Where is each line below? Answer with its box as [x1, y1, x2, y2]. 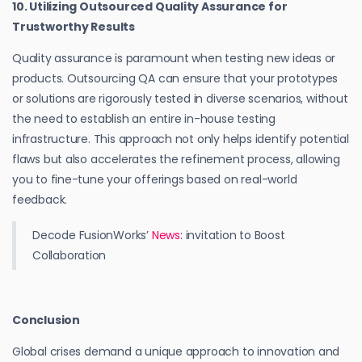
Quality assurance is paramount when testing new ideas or [12, 49, 336, 66]
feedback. [12, 191, 68, 208]
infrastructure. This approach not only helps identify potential [12, 130, 349, 147]
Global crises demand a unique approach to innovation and [12, 343, 340, 360]
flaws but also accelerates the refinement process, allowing [12, 150, 340, 167]
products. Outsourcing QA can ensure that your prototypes [12, 69, 339, 86]
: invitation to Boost [179, 226, 285, 243]
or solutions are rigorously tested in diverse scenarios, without [12, 90, 348, 107]
